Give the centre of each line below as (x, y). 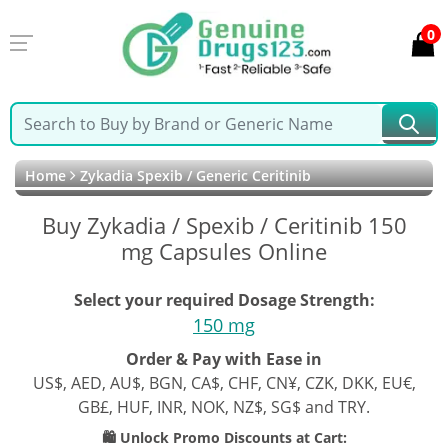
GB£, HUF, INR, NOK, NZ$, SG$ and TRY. (224, 407)
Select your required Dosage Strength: (224, 300)
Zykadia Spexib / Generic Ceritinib (193, 175)
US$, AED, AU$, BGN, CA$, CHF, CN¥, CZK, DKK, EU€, (224, 383)
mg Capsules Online (224, 251)
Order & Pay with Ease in (224, 359)
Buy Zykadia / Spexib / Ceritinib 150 (224, 225)
